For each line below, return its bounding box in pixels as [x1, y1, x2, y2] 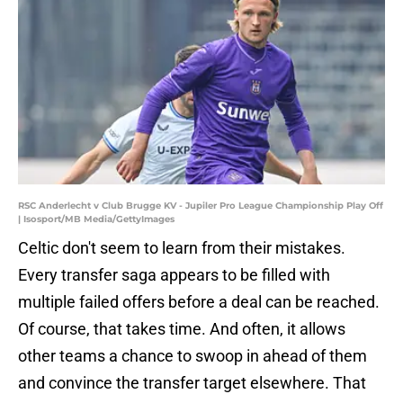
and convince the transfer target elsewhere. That [18, 373, 366, 393]
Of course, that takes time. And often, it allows [18, 319, 345, 339]
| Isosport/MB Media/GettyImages [18, 213, 175, 226]
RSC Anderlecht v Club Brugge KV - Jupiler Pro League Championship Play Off [18, 200, 383, 212]
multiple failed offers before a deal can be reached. [18, 292, 380, 312]
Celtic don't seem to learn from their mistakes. [18, 238, 345, 258]
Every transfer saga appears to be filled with [18, 265, 330, 285]
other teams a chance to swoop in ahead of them [18, 346, 367, 366]
